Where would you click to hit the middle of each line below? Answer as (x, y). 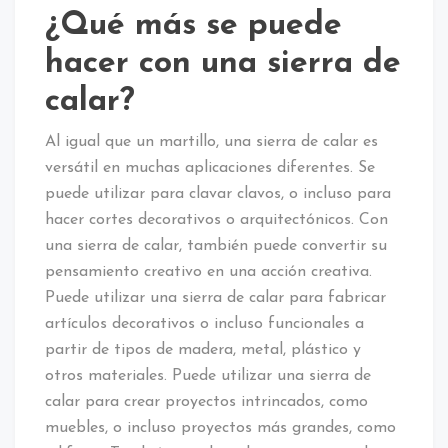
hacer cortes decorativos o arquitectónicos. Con (216, 219)
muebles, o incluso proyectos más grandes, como (220, 427)
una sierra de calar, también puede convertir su (216, 245)
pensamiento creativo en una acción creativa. (208, 271)
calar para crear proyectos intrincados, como (206, 401)
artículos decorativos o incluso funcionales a (204, 323)
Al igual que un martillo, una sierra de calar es (211, 141)
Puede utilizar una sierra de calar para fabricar (215, 297)
